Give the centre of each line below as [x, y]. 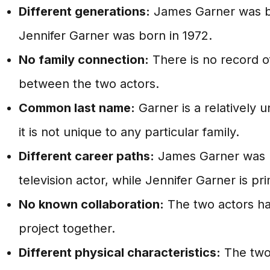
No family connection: [83, 60]
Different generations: [84, 11]
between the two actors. [89, 84]
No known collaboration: [91, 204]
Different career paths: [86, 156]
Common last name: [77, 108]
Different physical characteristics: [119, 253]
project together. [67, 228]
